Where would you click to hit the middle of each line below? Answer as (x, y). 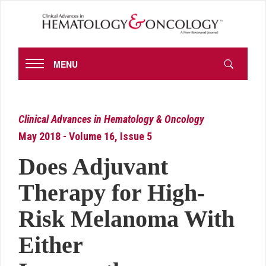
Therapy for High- (112, 193)
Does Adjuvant (93, 167)
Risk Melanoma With (126, 219)
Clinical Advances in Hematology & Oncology (111, 119)
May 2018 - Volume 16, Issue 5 (85, 137)
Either (50, 245)
